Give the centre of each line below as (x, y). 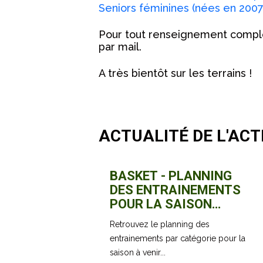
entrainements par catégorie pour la (178, 238)
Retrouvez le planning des (160, 224)
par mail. (120, 47)
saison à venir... (138, 252)
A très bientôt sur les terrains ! (175, 73)
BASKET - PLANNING (171, 176)
